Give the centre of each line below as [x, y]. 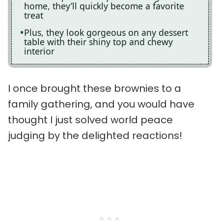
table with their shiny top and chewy [98, 42]
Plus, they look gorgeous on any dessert [106, 32]
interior [39, 51]
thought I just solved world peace [90, 120]
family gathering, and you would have [101, 104]
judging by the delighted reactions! [95, 135]
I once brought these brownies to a [95, 88]
